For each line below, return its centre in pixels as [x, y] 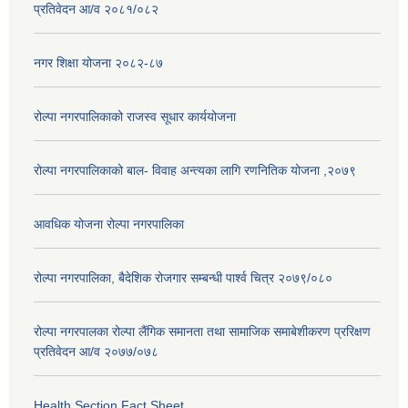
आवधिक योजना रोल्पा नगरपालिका [109, 224]
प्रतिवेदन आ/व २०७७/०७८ [96, 352]
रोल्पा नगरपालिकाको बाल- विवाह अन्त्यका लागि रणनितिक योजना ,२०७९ [195, 171]
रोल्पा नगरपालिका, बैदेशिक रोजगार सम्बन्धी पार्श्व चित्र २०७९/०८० [183, 278]
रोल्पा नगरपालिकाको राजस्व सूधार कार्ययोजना [135, 117]
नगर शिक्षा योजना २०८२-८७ [98, 63]
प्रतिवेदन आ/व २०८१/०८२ [96, 10]
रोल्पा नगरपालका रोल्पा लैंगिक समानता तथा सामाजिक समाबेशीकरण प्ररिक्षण [202, 332]
